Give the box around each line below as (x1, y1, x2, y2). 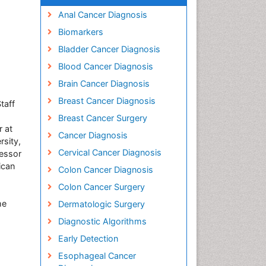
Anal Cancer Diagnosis (58, 9, 147, 20)
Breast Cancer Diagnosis (58, 96, 156, 106)
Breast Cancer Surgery (58, 113, 147, 123)
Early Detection (58, 233, 118, 243)
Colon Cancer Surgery (58, 182, 145, 192)
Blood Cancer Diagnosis (58, 61, 153, 71)
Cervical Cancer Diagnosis (58, 147, 161, 157)
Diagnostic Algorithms (58, 216, 147, 226)
